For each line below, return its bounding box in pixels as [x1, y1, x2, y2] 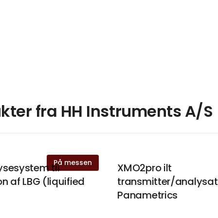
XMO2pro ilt [117, 161, 172, 175]
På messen [54, 158, 92, 168]
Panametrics [117, 188, 178, 202]
